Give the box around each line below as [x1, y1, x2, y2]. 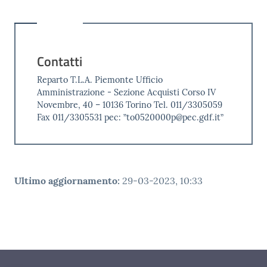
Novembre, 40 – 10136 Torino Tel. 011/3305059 [36, 99, 222, 110]
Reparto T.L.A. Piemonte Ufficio [36, 74, 163, 85]
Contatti [36, 51, 82, 71]
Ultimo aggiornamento [14, 175, 117, 187]
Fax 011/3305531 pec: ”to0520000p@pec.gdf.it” [36, 111, 223, 123]
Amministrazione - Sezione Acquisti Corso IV [36, 86, 216, 98]
